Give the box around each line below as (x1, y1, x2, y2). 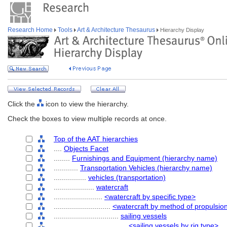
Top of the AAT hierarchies (54, 135, 138, 143)
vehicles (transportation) (88, 173, 166, 181)
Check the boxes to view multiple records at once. (8, 115, 167, 123)
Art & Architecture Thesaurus (76, 26, 157, 33)
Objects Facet (64, 144, 108, 153)
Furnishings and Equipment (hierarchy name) (72, 154, 217, 162)
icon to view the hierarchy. (44, 100, 129, 108)
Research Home (8, 26, 54, 33)
